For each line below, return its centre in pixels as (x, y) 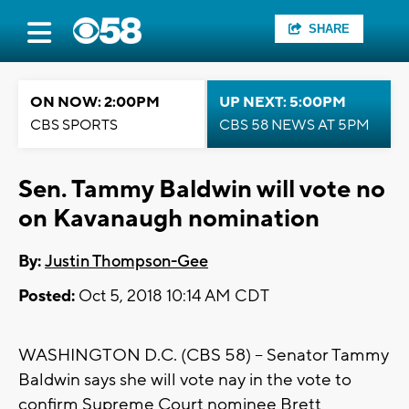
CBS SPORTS (74, 125)
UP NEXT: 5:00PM (283, 102)
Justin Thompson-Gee (126, 262)
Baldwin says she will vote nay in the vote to (185, 380)
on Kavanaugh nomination (169, 219)
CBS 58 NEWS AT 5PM (294, 125)
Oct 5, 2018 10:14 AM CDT (172, 297)
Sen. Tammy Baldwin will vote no (202, 189)
